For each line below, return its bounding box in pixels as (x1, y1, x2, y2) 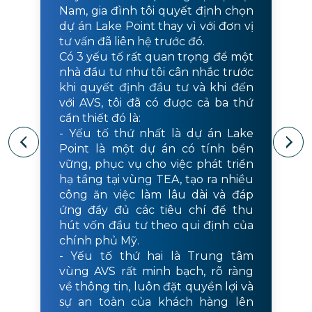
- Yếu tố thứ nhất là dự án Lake (58, 127, 253, 141)
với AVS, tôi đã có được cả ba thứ (58, 96, 253, 110)
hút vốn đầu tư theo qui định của (58, 219, 253, 233)
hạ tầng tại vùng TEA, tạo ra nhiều (58, 173, 253, 187)
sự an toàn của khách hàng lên (58, 295, 253, 309)
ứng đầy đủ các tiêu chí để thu (58, 203, 253, 217)
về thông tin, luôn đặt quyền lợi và (58, 280, 253, 294)
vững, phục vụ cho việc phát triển (58, 157, 253, 171)
